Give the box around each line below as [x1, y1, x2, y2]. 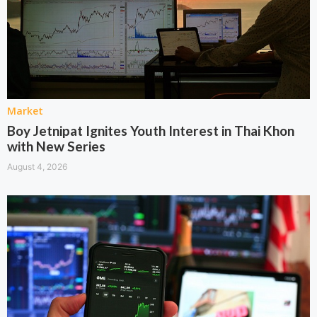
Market [7, 103, 43, 117]
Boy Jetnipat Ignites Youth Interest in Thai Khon [7, 122, 294, 139]
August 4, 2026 [7, 161, 67, 172]
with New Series [7, 137, 105, 154]
